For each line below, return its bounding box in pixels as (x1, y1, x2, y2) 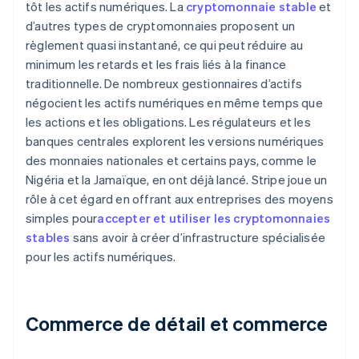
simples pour (26, 210, 98, 227)
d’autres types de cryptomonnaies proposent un (26, 18, 296, 34)
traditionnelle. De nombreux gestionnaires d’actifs (26, 75, 303, 92)
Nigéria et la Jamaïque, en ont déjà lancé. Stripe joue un (26, 171, 328, 188)
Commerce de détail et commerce (26, 311, 328, 337)
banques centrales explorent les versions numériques (26, 133, 325, 150)
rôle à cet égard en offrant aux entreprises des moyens (26, 191, 333, 208)
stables (26, 229, 71, 246)
